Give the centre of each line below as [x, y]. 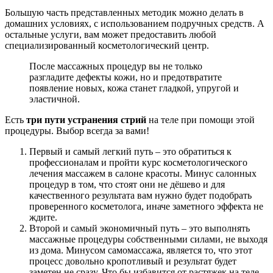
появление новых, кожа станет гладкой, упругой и [134, 88]
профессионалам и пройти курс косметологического [138, 162]
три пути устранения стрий [86, 119]
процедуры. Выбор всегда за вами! [77, 130]
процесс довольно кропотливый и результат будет [133, 261]
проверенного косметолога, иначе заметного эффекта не [146, 206]
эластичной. [55, 99]
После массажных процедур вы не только [116, 66]
